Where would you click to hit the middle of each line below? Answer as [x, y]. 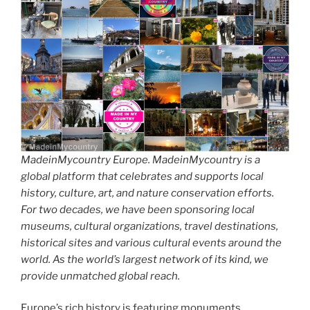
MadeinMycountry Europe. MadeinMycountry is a [140, 159]
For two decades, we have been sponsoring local [138, 209]
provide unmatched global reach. [100, 276]
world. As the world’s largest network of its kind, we [145, 259]
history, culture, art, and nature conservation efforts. [147, 193]
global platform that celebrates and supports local [142, 176]
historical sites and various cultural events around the [151, 243]
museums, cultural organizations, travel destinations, [149, 226]
